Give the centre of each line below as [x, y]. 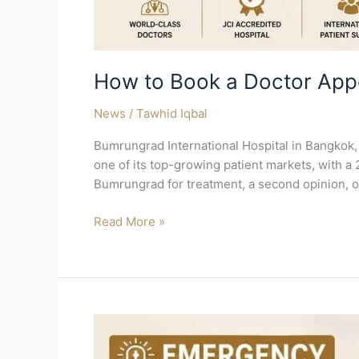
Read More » [129, 221]
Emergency [125, 322]
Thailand [117, 341]
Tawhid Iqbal [172, 114]
